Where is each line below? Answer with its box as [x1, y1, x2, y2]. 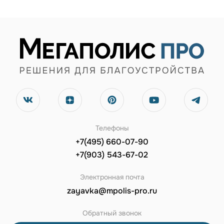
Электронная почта [79, 172, 144, 181]
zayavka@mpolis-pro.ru [67, 185, 157, 196]
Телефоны [95, 123, 129, 132]
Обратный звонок [82, 208, 141, 217]
